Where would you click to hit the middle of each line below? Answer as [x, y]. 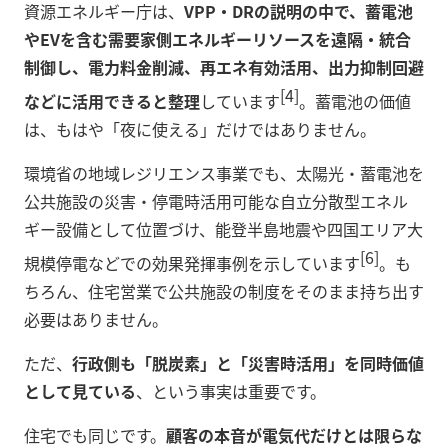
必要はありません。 [96, 319]
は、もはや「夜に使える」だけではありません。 [200, 128]
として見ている [80, 391]
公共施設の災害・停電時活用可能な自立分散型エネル [216, 200]
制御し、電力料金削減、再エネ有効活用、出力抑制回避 [224, 66]
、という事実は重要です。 [231, 391]
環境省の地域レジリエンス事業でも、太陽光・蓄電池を [224, 172]
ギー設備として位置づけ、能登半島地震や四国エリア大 [223, 228]
